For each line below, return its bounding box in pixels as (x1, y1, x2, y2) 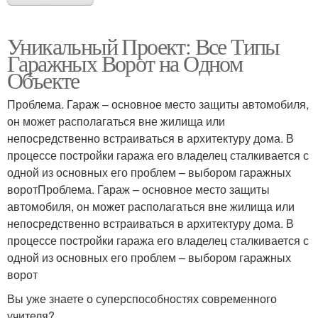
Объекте (7, 65, 79, 96)
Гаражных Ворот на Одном (7, 48, 243, 79)
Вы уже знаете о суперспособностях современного (7, 290, 277, 307)
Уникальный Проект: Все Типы (7, 31, 280, 62)
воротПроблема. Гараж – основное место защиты (7, 181, 270, 198)
